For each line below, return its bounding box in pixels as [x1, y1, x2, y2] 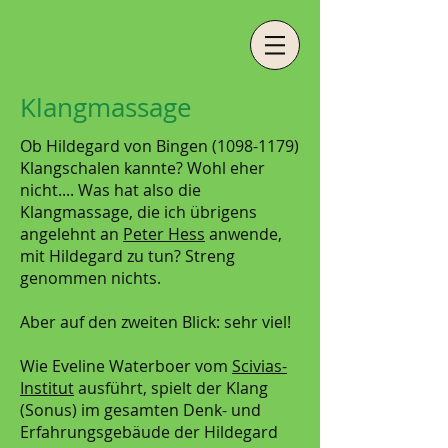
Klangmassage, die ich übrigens [20, 201, 257, 223]
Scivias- [232, 355, 287, 377]
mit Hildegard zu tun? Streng [20, 245, 235, 267]
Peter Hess [123, 223, 205, 245]
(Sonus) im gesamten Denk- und [20, 399, 261, 421]
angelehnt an [20, 223, 123, 245]
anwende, [205, 223, 282, 245]
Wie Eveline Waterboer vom [20, 355, 232, 377]
